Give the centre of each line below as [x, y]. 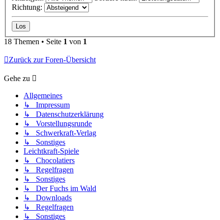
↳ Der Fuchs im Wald [60, 189]
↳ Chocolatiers [49, 161]
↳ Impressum [47, 105]
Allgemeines [43, 96]
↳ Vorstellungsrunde [58, 124]
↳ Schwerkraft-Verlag [60, 133]
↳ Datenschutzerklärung [64, 114]
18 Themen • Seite [34, 42]
